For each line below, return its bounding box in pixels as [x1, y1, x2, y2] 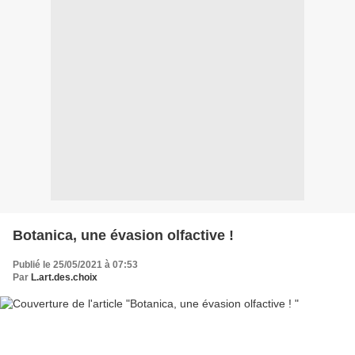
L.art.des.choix [31, 271, 97, 283]
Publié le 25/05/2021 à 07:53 [13, 258, 138, 270]
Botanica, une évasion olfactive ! [13, 227, 234, 243]
